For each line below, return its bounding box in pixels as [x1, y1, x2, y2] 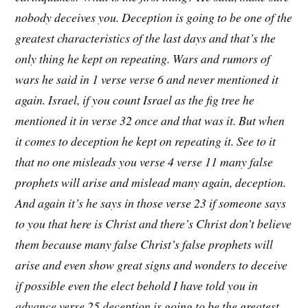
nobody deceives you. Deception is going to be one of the [15, 9, 293, 26]
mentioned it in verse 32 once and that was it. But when [15, 112, 285, 129]
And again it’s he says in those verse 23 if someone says [15, 195, 287, 212]
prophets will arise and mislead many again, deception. [15, 174, 287, 191]
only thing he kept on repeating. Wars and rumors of [15, 50, 271, 67]
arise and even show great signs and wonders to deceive [15, 256, 288, 274]
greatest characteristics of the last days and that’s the [15, 30, 276, 47]
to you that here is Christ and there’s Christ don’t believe [15, 215, 292, 232]
